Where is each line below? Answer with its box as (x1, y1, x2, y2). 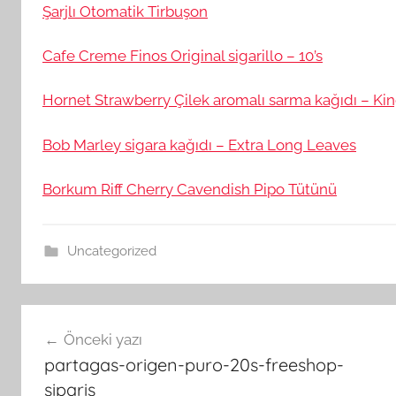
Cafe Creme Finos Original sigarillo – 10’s (42, 47, 323, 65)
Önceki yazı (63, 331, 142, 349)
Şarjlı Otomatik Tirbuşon (42, 2, 208, 20)
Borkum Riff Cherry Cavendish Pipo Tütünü (42, 179, 337, 198)
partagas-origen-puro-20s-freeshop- (43, 354, 344, 377)
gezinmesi (20, 338, 133, 365)
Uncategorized (66, 242, 156, 259)
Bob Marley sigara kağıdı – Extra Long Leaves (42, 135, 356, 154)
